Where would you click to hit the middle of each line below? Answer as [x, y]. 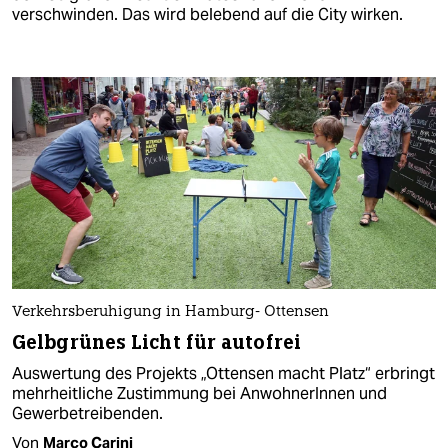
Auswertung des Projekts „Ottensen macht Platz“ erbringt [223, 374]
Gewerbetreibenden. [87, 414]
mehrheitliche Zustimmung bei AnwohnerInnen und [199, 394]
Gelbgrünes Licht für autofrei [156, 343]
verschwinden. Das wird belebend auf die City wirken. [207, 14]
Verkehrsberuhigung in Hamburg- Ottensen [170, 313]
